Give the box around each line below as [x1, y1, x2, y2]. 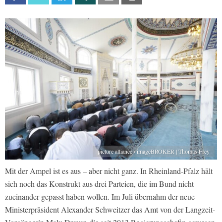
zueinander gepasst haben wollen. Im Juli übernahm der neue [5, 191, 195, 202]
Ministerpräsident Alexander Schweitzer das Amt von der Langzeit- [5, 204, 215, 215]
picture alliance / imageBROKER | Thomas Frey [98, 147, 210, 156]
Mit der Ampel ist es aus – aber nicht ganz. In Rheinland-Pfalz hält [5, 166, 213, 176]
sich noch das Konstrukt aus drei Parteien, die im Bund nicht [5, 178, 194, 189]
